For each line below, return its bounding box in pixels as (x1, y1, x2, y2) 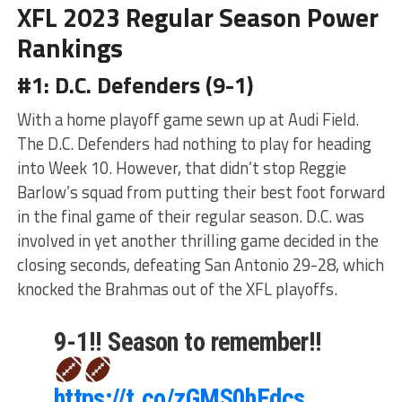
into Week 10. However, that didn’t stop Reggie (16, 154, 346, 180)
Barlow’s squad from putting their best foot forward (16, 179, 385, 205)
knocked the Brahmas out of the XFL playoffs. (16, 275, 337, 301)
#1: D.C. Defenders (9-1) (16, 66, 253, 102)
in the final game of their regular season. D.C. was (16, 203, 364, 229)
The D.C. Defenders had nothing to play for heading (16, 130, 371, 156)
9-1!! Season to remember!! (53, 326, 322, 357)
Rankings (16, 27, 123, 67)
